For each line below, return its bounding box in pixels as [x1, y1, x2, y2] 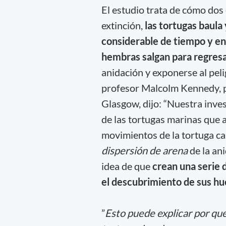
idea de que [101, 159, 152, 172]
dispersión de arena [101, 144, 188, 156]
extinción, [101, 19, 145, 31]
